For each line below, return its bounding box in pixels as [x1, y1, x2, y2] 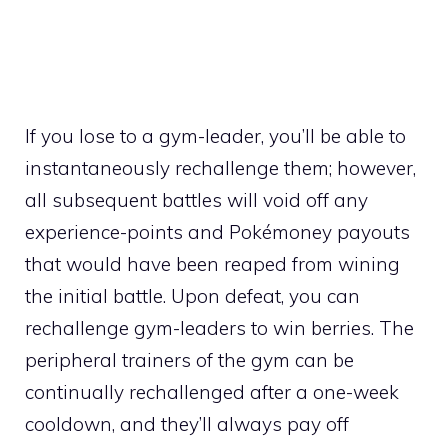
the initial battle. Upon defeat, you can [25, 283, 360, 308]
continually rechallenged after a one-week [25, 379, 399, 404]
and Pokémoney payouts [183, 219, 410, 244]
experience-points [25, 219, 183, 244]
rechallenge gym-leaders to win [25, 315, 311, 340]
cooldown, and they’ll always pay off [25, 411, 349, 436]
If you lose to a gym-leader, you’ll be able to [25, 123, 406, 148]
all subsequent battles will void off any [25, 187, 368, 212]
